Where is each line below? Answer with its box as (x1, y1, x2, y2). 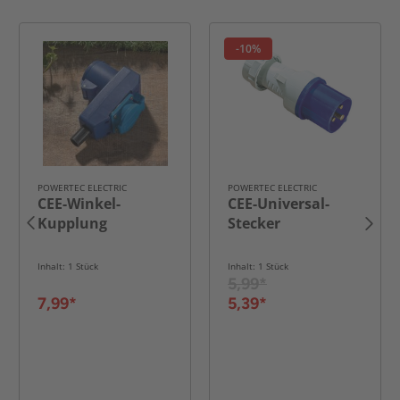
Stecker (228, 213, 280, 234)
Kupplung (37, 213, 107, 234)
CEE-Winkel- (37, 194, 121, 214)
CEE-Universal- (228, 194, 329, 214)
